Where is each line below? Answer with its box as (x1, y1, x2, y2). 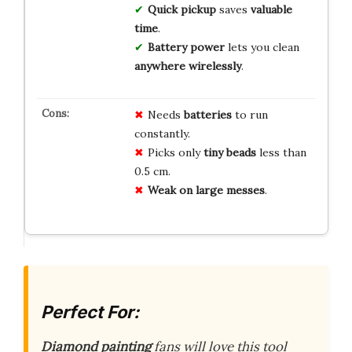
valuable (250, 2, 292, 17)
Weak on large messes (147, 183, 265, 198)
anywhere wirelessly (134, 59, 241, 74)
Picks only (147, 145, 203, 160)
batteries (183, 108, 232, 123)
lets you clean (224, 40, 299, 55)
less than (255, 145, 306, 160)
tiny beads (203, 145, 256, 160)
